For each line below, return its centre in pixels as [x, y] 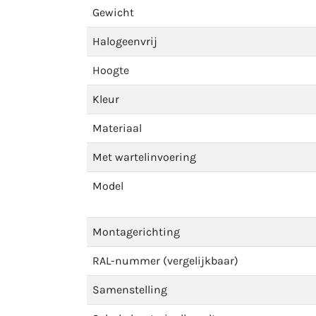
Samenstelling [130, 290]
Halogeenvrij [125, 41]
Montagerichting [136, 232]
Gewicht [113, 12]
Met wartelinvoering [144, 157]
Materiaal [117, 128]
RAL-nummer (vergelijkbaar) [165, 261]
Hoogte [111, 70]
